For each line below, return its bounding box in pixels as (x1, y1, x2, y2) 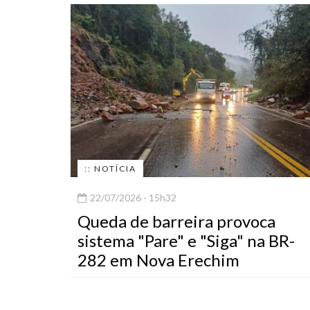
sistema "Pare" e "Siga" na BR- (77, 230, 295, 251)
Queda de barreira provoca (77, 211, 275, 232)
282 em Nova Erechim (77, 250, 239, 271)
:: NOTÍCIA (84, 163, 136, 174)
